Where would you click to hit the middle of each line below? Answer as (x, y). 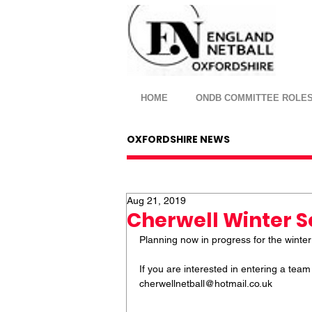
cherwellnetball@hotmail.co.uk (206, 284)
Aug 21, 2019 (156, 201)
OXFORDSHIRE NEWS (178, 140)
